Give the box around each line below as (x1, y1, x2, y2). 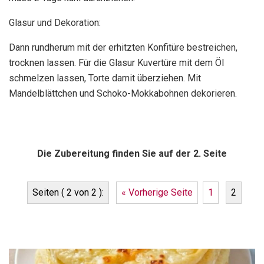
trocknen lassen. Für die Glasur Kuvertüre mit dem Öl (9, 57, 224, 69)
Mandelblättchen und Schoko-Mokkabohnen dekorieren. (9, 88, 237, 100)
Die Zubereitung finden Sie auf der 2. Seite (37, 148, 227, 160)
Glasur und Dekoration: (9, 17, 101, 29)
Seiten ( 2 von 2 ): (32, 187, 104, 199)
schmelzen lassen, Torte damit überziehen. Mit (9, 72, 201, 84)
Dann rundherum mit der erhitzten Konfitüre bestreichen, (9, 42, 237, 54)
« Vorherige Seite (121, 187, 193, 199)
